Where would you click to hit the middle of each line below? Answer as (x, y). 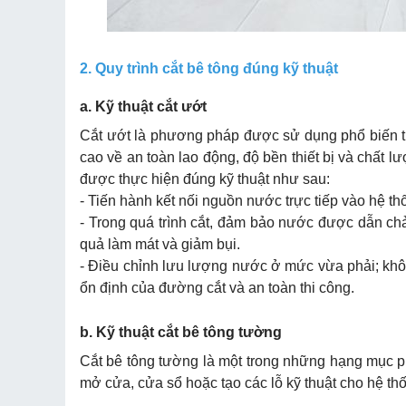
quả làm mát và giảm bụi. (160, 244)
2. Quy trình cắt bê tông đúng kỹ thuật (211, 68)
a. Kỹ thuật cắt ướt (145, 106)
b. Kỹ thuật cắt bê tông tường (183, 332)
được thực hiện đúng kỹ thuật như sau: (205, 179)
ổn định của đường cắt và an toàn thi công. (217, 288)
